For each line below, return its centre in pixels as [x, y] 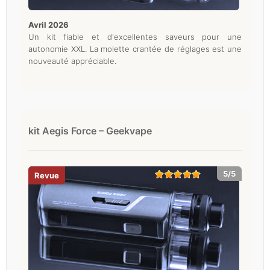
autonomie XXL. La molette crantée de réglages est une [135, 49]
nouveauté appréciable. [72, 61]
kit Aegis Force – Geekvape [90, 130]
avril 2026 [51, 24]
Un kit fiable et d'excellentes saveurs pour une [135, 36]
